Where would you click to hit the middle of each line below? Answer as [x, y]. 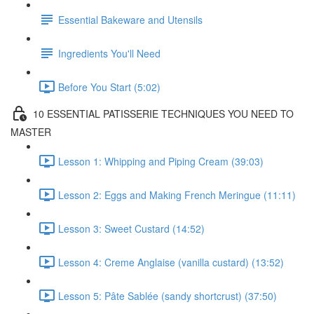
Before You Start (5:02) [109, 87]
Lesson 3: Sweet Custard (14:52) [131, 228]
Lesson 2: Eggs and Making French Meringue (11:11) [177, 194]
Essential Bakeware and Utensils [130, 19]
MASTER [31, 132]
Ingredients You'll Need [109, 53]
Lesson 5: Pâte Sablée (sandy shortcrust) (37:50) [168, 295]
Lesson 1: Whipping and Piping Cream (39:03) [161, 161]
